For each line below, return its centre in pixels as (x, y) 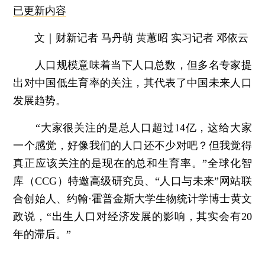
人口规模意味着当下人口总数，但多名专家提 (132, 65)
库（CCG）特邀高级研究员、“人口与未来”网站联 (132, 181)
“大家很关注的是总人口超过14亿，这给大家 (132, 127)
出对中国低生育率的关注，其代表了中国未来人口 (132, 83)
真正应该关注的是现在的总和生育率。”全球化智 (132, 163)
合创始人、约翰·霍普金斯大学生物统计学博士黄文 (132, 198)
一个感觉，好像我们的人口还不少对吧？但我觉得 (132, 145)
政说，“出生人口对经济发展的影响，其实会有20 (132, 216)
